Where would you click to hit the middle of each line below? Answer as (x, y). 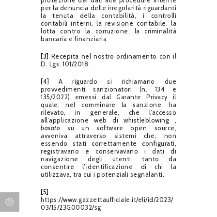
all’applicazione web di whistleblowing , (108, 120)
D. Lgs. (52, 64)
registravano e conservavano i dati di (108, 151)
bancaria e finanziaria (74, 39)
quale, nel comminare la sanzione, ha (108, 104)
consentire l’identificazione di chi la (108, 166)
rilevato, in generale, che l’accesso (108, 112)
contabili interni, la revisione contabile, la (108, 23)
